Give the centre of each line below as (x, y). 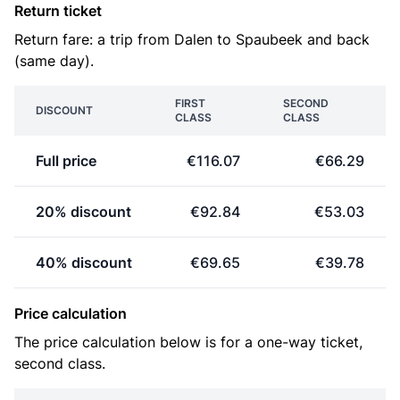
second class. (60, 363)
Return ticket (58, 11)
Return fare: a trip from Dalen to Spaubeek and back (192, 39)
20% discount (83, 212)
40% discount (84, 262)
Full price (66, 161)
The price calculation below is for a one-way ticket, (188, 342)
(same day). (54, 61)
